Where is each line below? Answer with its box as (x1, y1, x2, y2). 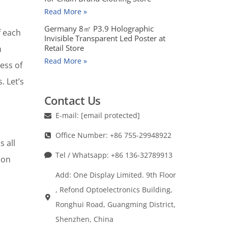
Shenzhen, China (55, 214, 113, 224)
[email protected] (81, 110, 140, 120)
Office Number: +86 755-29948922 (55, 130, 172, 140)
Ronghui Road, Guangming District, (55, 199, 176, 209)
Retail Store (44, 42, 84, 53)
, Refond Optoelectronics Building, (55, 184, 173, 194)
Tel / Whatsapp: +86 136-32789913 (55, 150, 173, 160)
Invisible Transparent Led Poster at (44, 33, 165, 43)
